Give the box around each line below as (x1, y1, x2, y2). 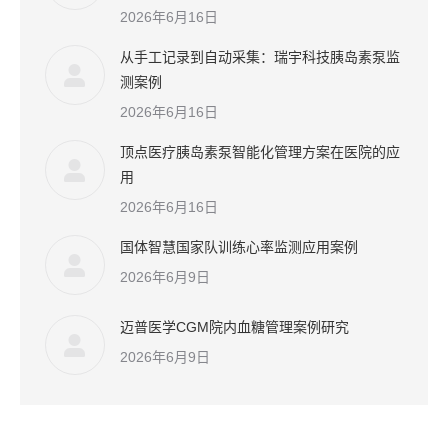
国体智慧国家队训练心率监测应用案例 (120, 238, 358, 255)
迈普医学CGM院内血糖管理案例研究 (120, 318, 349, 335)
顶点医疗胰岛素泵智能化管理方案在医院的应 (120, 143, 400, 160)
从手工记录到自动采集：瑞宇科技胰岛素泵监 (120, 48, 400, 65)
